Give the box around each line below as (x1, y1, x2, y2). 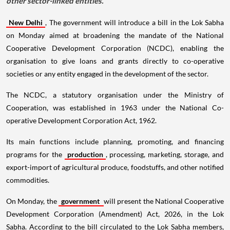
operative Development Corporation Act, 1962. (6, 116, 157, 125)
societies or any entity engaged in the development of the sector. (6, 69, 208, 79)
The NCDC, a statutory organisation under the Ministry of (6, 90, 224, 100)
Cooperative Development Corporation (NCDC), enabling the (6, 44, 224, 53)
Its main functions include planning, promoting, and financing (6, 137, 224, 146)
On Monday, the (6, 197, 59, 206)
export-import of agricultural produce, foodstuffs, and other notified (6, 163, 224, 172)
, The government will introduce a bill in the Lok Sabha (45, 18, 224, 27)
